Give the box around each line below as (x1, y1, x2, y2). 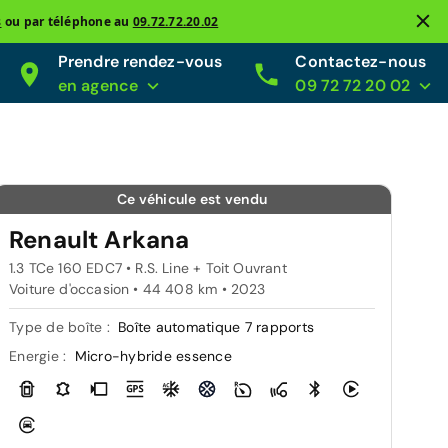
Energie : (9, 347, 71, 365)
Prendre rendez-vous (57, 51, 223, 72)
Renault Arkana (9, 224, 190, 255)
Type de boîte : (9, 318, 114, 336)
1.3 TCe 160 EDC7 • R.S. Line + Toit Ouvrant (9, 259, 287, 277)
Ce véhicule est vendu (116, 190, 268, 208)
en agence (57, 75, 138, 96)
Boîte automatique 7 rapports (118, 318, 314, 336)
